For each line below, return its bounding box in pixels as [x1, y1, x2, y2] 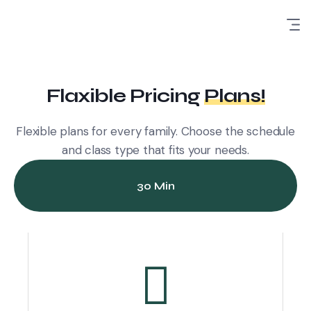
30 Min [136, 179, 175, 192]
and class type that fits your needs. [62, 142, 249, 158]
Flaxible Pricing [46, 84, 204, 108]
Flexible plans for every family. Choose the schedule [16, 124, 295, 139]
